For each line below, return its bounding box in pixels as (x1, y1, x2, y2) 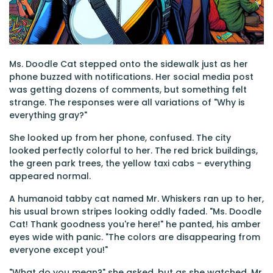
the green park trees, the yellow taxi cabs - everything (9, 157, 251, 169)
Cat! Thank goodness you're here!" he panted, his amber (9, 218, 261, 230)
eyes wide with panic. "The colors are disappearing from (9, 231, 260, 243)
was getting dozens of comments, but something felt (9, 83, 247, 96)
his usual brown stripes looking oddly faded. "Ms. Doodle (9, 205, 261, 218)
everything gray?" (9, 109, 87, 121)
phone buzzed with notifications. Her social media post (9, 71, 253, 83)
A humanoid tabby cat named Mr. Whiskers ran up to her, (9, 193, 264, 205)
